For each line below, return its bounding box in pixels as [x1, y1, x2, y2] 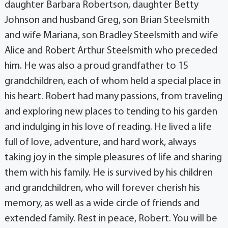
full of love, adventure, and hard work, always [4, 137, 196, 148]
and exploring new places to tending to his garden [4, 106, 217, 117]
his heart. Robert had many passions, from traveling [4, 91, 222, 102]
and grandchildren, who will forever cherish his [4, 183, 200, 193]
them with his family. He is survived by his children [4, 167, 213, 178]
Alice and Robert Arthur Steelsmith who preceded [4, 45, 217, 56]
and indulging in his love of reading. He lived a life [4, 122, 212, 132]
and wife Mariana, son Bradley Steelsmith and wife [4, 30, 218, 41]
